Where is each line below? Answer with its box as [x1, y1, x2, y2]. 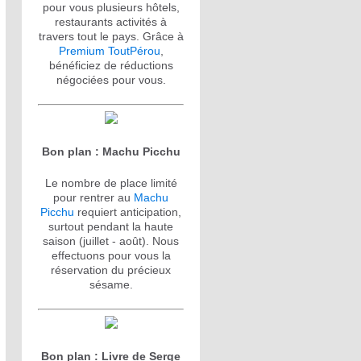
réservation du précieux [51, 263, 171, 276]
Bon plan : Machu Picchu [41, 145, 180, 158]
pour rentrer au [53, 191, 134, 204]
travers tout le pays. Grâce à [38, 30, 184, 43]
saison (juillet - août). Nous [43, 234, 179, 247]
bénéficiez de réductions [48, 59, 173, 72]
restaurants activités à [55, 15, 167, 28]
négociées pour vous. [56, 73, 166, 86]
